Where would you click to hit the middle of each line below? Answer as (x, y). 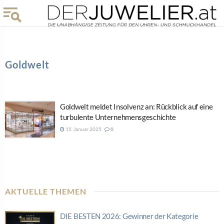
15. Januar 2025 (83, 129)
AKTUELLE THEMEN (46, 191)
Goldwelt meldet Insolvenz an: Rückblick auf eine (136, 106)
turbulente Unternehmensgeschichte (118, 117)
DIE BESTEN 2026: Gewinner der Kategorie (129, 216)
